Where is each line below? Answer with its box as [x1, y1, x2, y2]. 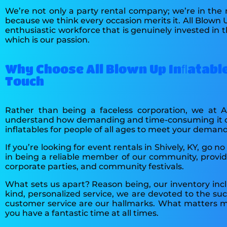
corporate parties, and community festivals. [5, 161, 184, 171]
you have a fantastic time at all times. [5, 208, 159, 218]
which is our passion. [5, 34, 90, 45]
